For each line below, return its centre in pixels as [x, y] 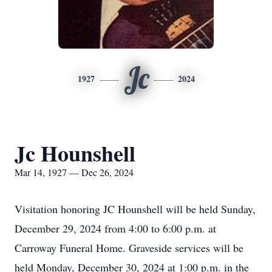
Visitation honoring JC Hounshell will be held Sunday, [135, 209]
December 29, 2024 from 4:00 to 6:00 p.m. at [115, 228]
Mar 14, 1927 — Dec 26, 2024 [74, 172]
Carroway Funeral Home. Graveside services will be [129, 248]
